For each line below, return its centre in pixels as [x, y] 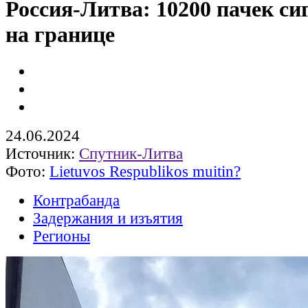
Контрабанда [76, 200]
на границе [60, 35]
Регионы [62, 236]
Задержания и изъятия [108, 218]
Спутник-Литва [131, 153]
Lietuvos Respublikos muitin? [145, 171]
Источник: [42, 153]
